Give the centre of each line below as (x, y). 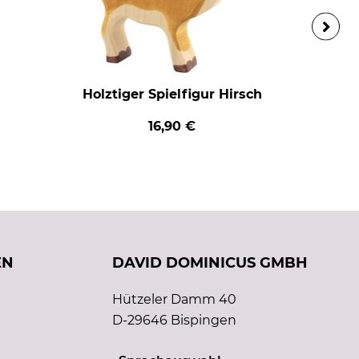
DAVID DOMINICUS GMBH (210, 263)
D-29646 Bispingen (174, 321)
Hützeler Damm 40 (174, 300)
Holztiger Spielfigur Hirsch (172, 95)
